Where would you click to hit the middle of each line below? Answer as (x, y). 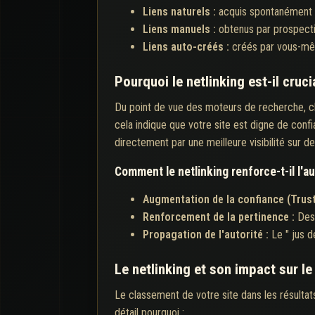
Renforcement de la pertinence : (220, 217)
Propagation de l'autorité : (207, 234)
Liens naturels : (181, 11)
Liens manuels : (181, 29)
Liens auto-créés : (187, 46)
